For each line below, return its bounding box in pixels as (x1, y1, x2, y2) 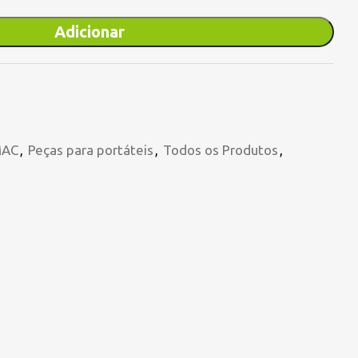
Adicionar (54, 22, 125, 41)
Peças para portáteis (28, 142, 153, 157)
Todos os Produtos (163, 142, 278, 157)
